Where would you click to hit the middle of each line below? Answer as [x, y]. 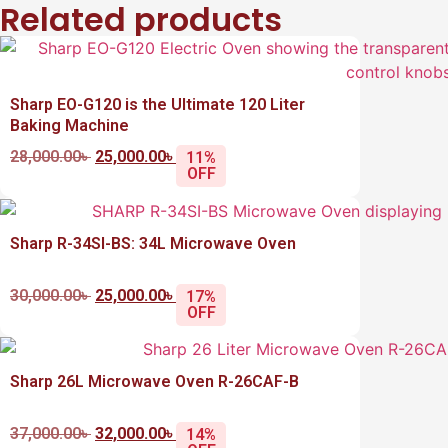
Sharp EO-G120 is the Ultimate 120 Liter [157, 104]
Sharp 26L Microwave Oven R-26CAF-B [154, 382]
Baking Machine [69, 125]
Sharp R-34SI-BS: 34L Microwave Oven [153, 243]
